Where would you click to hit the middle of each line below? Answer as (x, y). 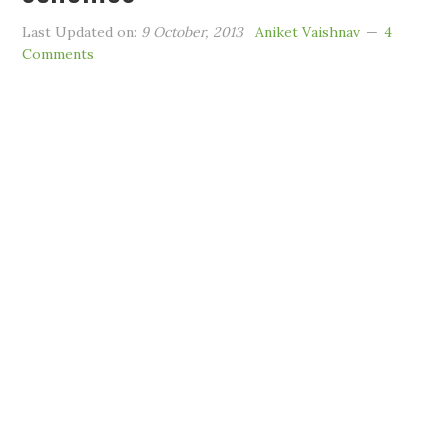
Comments (58, 54)
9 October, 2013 (192, 32)
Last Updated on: (82, 32)
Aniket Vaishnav (308, 32)
